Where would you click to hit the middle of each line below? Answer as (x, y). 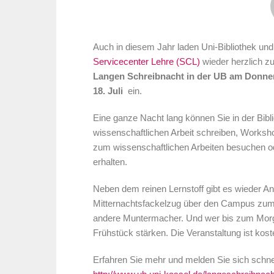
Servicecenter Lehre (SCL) (146, 61)
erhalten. (110, 162)
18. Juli (108, 91)
